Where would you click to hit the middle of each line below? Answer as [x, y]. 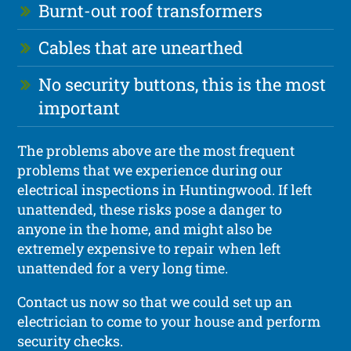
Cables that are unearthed [141, 47]
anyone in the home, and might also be [145, 228]
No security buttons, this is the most [183, 84]
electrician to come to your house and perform [169, 321]
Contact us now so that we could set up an [155, 301]
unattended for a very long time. [123, 268]
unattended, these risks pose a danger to [150, 209]
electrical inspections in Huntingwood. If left [165, 189]
